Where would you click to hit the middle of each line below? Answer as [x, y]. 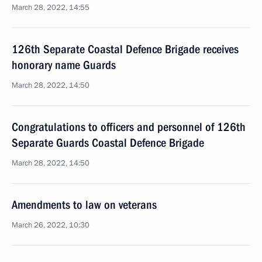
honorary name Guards [64, 65]
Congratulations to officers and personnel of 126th [129, 127]
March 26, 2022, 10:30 [51, 225]
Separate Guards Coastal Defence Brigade [108, 143]
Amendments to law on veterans [84, 205]
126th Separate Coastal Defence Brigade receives [125, 49]
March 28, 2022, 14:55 [51, 8]
